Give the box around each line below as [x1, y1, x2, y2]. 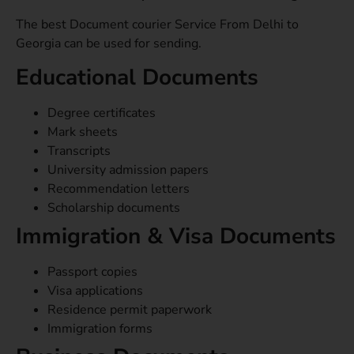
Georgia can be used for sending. [16, 35, 201, 53]
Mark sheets [47, 122, 118, 141]
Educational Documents [16, 62, 258, 92]
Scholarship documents [47, 198, 180, 217]
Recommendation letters [47, 179, 190, 198]
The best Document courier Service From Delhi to [16, 16, 299, 34]
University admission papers [47, 160, 209, 179]
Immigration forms [47, 319, 153, 337]
